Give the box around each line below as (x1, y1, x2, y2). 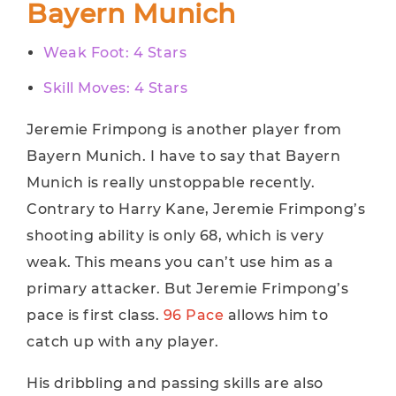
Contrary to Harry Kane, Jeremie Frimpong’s (27, 201, 365, 217)
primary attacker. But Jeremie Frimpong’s (27, 280, 348, 297)
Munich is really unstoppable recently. (27, 174, 315, 191)
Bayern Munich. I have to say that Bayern (27, 148, 340, 164)
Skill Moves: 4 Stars (43, 80, 187, 96)
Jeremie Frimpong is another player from (27, 121, 342, 138)
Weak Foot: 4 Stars (43, 44, 187, 61)
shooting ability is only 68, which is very (27, 227, 324, 244)
